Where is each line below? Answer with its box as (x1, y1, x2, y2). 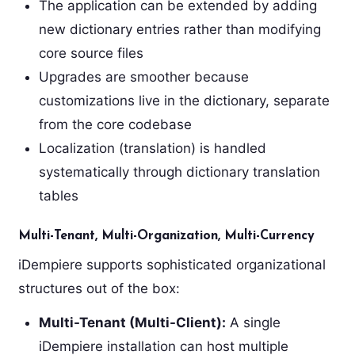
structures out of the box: (17, 280, 180, 296)
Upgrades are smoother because (38, 68, 249, 85)
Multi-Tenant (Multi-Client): (38, 314, 226, 330)
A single (225, 314, 281, 330)
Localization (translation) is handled (38, 139, 266, 156)
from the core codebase (38, 116, 192, 132)
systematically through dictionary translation (38, 163, 320, 180)
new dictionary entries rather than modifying (38, 21, 321, 37)
